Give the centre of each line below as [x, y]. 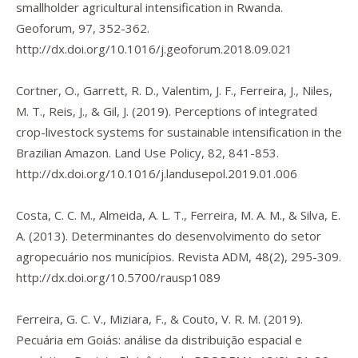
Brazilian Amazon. [65, 153]
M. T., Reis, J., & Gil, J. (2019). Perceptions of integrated [167, 111]
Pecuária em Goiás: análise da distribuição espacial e [159, 340]
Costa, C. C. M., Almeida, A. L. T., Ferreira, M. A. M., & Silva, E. [178, 215]
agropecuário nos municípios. [97, 257]
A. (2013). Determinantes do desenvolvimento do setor [169, 236]
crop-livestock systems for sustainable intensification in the [179, 132]
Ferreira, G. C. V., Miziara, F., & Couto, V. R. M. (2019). [159, 319]
